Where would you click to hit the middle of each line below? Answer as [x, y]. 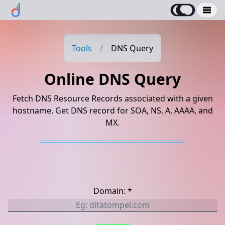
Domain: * [113, 191]
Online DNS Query [113, 79]
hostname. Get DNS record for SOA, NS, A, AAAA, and [113, 110]
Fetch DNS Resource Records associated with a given [113, 98]
